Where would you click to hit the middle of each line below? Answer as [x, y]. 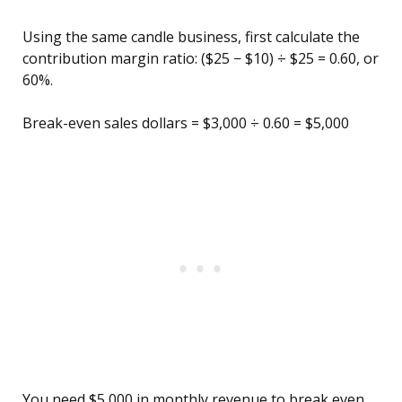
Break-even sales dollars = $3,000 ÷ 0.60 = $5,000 [186, 123]
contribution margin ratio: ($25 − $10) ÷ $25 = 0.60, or [201, 59]
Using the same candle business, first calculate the [191, 37]
